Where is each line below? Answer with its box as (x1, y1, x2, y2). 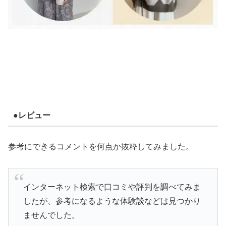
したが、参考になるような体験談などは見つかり (23, 196, 201, 205)
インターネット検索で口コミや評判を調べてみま (23, 182, 201, 191)
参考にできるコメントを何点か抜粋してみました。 (8, 142, 194, 151)
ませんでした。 (23, 210, 80, 219)
